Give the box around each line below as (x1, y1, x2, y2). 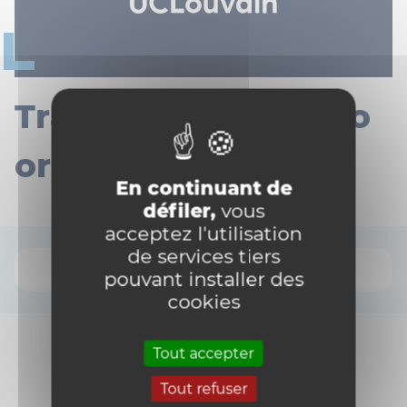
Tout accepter (153, 344, 254, 362)
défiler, (143, 199, 215, 222)
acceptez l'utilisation (104, 222, 303, 244)
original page (15, 144, 243, 185)
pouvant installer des (104, 267, 303, 290)
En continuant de (115, 176, 292, 199)
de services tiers (127, 244, 280, 267)
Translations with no (15, 95, 371, 136)
